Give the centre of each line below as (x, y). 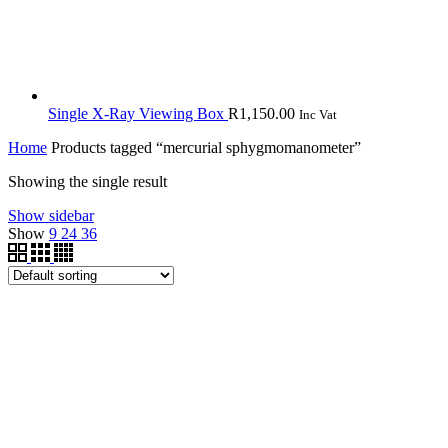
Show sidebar (51, 215)
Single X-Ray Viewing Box (138, 113)
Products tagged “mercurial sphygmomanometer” (204, 147)
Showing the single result (87, 181)
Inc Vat (318, 114)
